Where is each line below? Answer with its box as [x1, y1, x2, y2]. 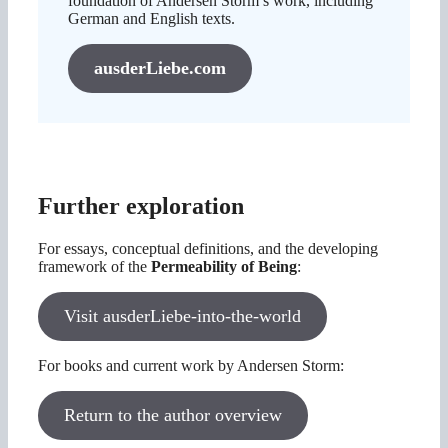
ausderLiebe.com [93, 58, 226, 79]
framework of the [38, 258, 151, 276]
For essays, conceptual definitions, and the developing [38, 240, 378, 258]
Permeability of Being [151, 258, 297, 276]
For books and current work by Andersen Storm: [38, 357, 344, 375]
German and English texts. [68, 10, 235, 28]
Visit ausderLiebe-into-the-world [63, 306, 301, 327]
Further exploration [38, 193, 244, 220]
